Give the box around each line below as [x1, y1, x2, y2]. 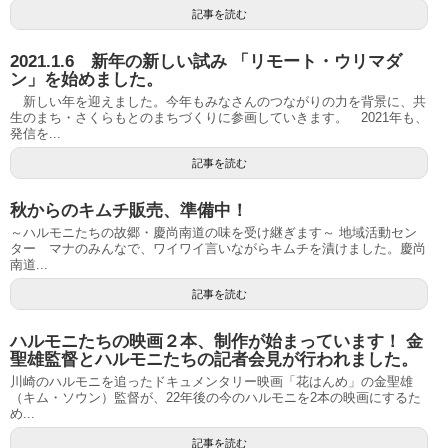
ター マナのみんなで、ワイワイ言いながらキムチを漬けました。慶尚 [10, 241, 426, 256]
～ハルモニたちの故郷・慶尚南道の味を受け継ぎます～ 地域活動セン [10, 225, 417, 240]
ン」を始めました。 [10, 70, 163, 89]
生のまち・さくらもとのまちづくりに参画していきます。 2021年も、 [10, 110, 428, 125]
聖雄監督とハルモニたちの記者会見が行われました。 [10, 350, 418, 369]
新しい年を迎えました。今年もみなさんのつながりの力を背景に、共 [10, 94, 426, 109]
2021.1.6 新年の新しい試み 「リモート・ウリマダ [10, 52, 402, 71]
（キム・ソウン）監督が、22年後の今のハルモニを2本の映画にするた [10, 390, 421, 405]
